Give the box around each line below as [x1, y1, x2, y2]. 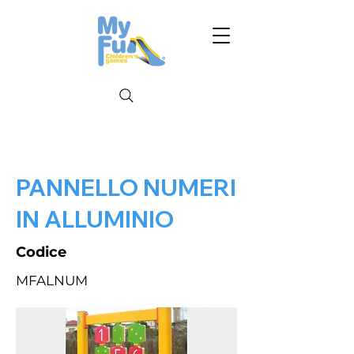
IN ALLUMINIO [16, 205, 174, 233]
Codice [16, 243, 66, 261]
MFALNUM [16, 273, 88, 288]
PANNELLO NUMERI [16, 173, 236, 201]
